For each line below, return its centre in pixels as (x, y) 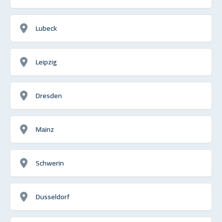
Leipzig (46, 61)
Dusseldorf (53, 196)
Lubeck (46, 28)
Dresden (49, 95)
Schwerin (50, 163)
